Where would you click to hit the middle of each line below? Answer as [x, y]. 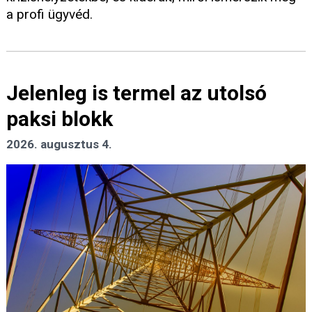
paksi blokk [60, 119]
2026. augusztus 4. [59, 145]
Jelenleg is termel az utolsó [136, 93]
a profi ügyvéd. [49, 15]
